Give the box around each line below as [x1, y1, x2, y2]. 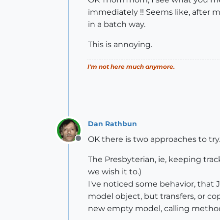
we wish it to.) [88, 167, 141, 176]
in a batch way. [88, 20, 145, 29]
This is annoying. [88, 40, 152, 49]
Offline [78, 139, 104, 148]
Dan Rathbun [88, 119, 137, 128]
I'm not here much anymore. [87, 63, 175, 70]
